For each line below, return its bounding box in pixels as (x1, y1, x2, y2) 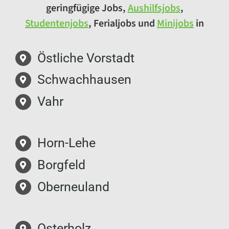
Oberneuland (37, 179, 110, 194)
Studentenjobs (25, 16, 88, 31)
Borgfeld (37, 157, 86, 172)
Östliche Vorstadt (37, 50, 135, 65)
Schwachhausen (37, 72, 132, 87)
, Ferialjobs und (88, 16, 157, 31)
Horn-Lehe (37, 135, 96, 151)
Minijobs (157, 16, 194, 31)
